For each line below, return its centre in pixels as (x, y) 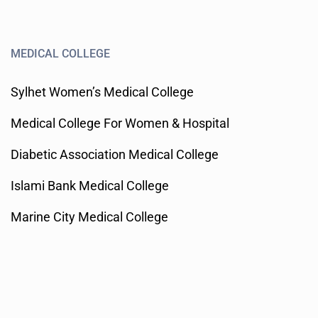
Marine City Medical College (89, 217)
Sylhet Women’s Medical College (102, 92)
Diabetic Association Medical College (115, 155)
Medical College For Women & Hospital (120, 124)
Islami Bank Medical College (90, 186)
